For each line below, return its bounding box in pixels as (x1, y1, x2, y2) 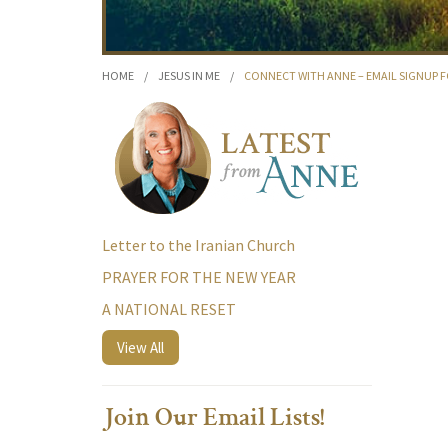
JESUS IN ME (158, 68, 220, 83)
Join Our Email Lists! (102, 407, 325, 433)
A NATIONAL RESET (102, 299, 236, 319)
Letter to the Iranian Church (102, 235, 295, 255)
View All (117, 338, 164, 357)
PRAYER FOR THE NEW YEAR (102, 267, 296, 287)
